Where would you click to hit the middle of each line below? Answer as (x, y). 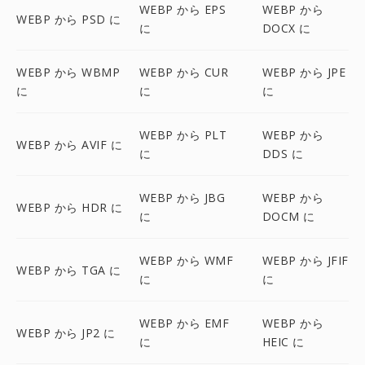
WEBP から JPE (304, 72)
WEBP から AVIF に (69, 144)
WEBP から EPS (182, 9)
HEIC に (283, 342)
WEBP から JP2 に (66, 332)
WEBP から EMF (184, 323)
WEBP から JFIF (305, 260)
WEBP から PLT (183, 135)
